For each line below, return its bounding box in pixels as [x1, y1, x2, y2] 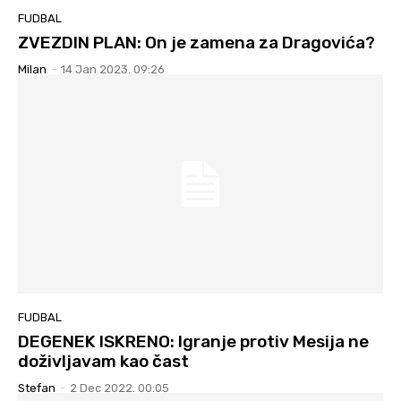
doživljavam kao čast [18, 350, 189, 371]
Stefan [18, 380, 55, 395]
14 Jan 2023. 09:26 [61, 63, 165, 77]
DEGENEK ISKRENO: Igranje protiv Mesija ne [18, 330, 369, 352]
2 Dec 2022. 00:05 [70, 380, 169, 395]
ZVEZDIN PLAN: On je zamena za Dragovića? [18, 32, 375, 54]
